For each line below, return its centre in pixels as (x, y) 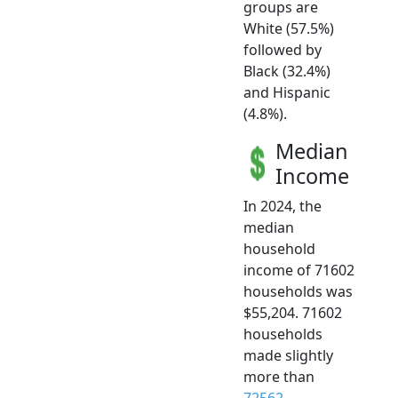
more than (279, 376)
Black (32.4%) (287, 71)
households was (298, 291)
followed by (283, 49)
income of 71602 (299, 270)
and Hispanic (287, 92)
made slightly (288, 355)
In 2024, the (283, 206)
